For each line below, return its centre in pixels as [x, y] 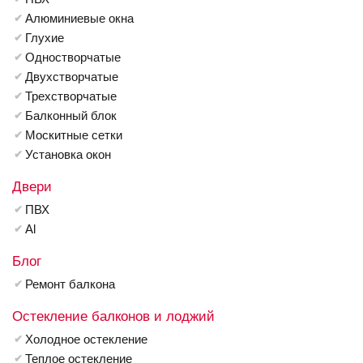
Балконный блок [71, 115]
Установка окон [68, 154]
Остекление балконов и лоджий [113, 316]
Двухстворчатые [72, 77]
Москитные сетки [74, 135]
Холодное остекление [86, 339]
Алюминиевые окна [79, 18]
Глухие [45, 38]
